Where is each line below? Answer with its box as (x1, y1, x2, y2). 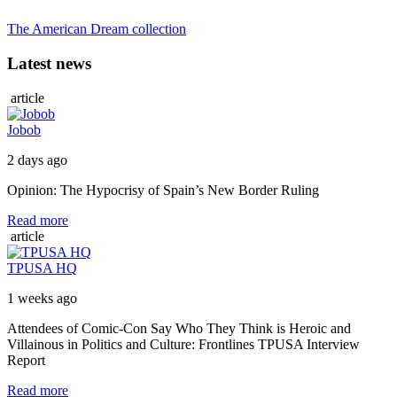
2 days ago (7, 152, 67, 167)
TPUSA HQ (7, 260, 77, 276)
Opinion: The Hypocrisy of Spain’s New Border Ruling (7, 182, 319, 198)
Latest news (7, 53, 91, 73)
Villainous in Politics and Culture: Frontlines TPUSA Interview (7, 336, 360, 352)
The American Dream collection (7, 21, 186, 37)
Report (7, 352, 45, 368)
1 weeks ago (7, 290, 77, 306)
